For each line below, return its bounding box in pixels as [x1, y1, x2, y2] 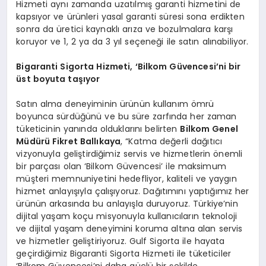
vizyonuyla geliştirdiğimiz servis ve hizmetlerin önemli [16, 147, 243, 160]
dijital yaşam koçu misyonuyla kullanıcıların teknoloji [16, 210, 237, 222]
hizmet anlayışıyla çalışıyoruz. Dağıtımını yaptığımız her [16, 185, 249, 197]
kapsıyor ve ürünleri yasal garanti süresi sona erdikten [16, 10, 245, 23]
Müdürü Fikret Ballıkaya [16, 135, 121, 147]
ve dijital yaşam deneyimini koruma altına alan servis [16, 222, 243, 235]
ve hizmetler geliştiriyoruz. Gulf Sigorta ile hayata [16, 235, 225, 247]
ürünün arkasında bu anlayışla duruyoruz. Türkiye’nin [16, 197, 238, 210]
